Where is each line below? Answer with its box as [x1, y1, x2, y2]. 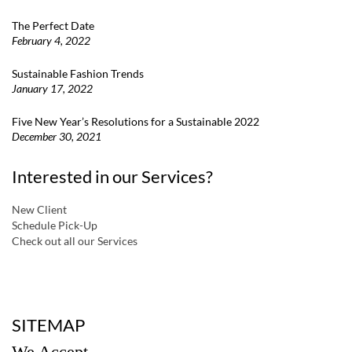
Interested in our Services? [12, 166, 213, 188]
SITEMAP [12, 314, 85, 336]
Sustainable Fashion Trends [12, 67, 144, 81]
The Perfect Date [12, 19, 94, 33]
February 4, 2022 [12, 34, 90, 48]
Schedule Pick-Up [12, 218, 97, 233]
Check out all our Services [12, 234, 137, 248]
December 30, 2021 [12, 130, 101, 144]
